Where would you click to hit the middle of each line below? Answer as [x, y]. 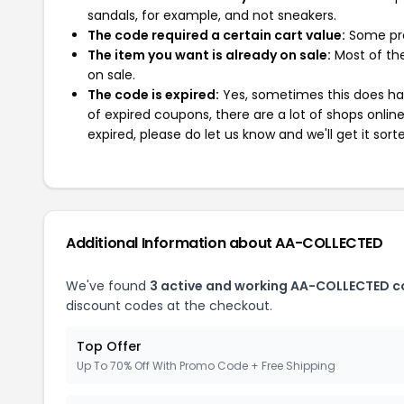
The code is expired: [153, 94]
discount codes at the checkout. [169, 305]
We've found [108, 285]
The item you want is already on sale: [209, 55]
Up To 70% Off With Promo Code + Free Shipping [206, 365]
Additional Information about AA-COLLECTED [225, 243]
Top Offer [109, 346]
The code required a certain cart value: [216, 35]
